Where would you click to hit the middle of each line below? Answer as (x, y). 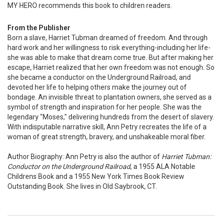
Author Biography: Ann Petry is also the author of (84, 156)
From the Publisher (39, 28)
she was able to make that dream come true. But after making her (111, 57)
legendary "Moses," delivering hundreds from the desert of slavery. (111, 117)
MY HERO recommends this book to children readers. (90, 5)
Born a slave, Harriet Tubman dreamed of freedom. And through (108, 37)
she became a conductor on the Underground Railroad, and (99, 77)
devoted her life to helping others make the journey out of (97, 87)
